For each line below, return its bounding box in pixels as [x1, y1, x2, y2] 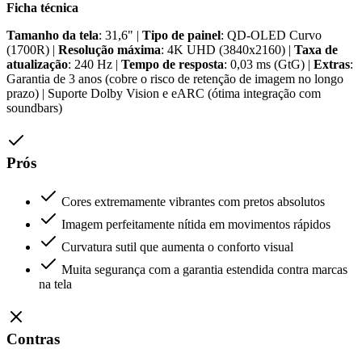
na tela [39, 277, 72, 292]
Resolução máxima [58, 42, 161, 57]
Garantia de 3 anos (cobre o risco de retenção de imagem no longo [6, 71, 343, 86]
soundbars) [6, 100, 62, 115]
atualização [6, 57, 68, 71]
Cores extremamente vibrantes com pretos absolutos [61, 195, 325, 209]
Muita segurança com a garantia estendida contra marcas [61, 263, 347, 277]
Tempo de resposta [121, 57, 224, 71]
